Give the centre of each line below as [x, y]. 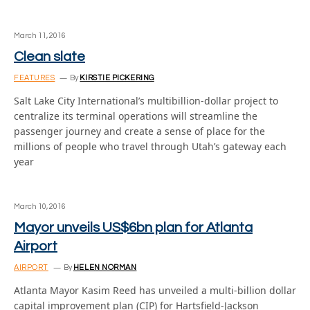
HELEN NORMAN [105, 267]
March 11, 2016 [40, 35]
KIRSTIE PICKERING [117, 77]
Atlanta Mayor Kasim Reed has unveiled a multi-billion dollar [155, 290]
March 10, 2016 [40, 206]
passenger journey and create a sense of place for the [139, 131]
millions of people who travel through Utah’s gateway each [150, 146]
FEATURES [35, 77]
